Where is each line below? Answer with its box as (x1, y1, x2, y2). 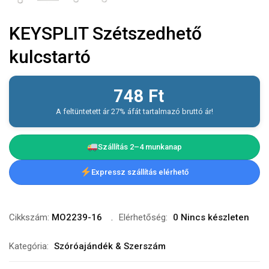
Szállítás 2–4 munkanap (98, 142, 183, 151)
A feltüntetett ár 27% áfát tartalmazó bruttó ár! (56, 106, 213, 116)
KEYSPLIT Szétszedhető (9, 22, 202, 44)
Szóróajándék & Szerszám (54, 240, 166, 252)
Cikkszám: (9, 211, 52, 223)
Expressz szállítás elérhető (91, 167, 189, 177)
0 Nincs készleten (173, 211, 249, 223)
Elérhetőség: (119, 211, 168, 223)
